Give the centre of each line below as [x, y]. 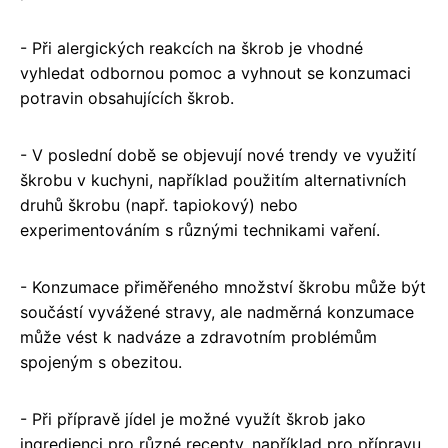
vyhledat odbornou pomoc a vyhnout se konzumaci [215, 73]
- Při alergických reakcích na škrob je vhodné [191, 48]
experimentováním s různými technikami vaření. [200, 230]
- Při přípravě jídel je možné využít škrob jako [193, 419]
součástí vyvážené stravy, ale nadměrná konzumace [217, 312]
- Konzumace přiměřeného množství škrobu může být [223, 287]
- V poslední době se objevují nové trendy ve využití [218, 155]
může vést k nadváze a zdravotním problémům [198, 337]
